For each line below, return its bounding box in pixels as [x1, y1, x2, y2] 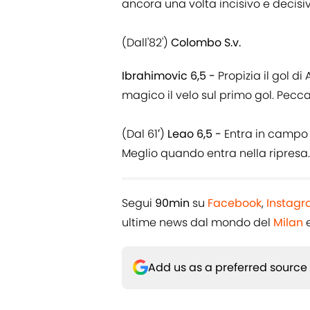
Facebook [208, 194, 262, 211]
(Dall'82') [122, 34, 171, 51]
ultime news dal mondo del [122, 214, 273, 230]
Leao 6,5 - [167, 125, 221, 142]
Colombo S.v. [171, 34, 241, 51]
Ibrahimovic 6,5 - [122, 67, 215, 84]
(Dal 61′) [122, 125, 167, 142]
